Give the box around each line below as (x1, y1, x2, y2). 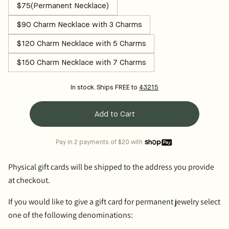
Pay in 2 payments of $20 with (56, 139, 143, 146)
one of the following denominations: (8, 210, 134, 220)
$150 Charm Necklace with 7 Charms (16, 59, 146, 66)
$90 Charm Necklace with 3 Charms (16, 21, 142, 29)
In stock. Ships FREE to (71, 84, 139, 91)
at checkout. (8, 175, 52, 186)
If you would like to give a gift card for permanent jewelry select (8, 196, 220, 207)
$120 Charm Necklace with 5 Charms (16, 40, 146, 48)
